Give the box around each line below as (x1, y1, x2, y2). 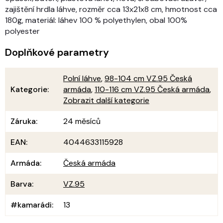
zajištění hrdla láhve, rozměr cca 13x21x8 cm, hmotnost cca (5, 3, 217, 14)
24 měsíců (63, 115, 101, 126)
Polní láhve (63, 73, 101, 84)
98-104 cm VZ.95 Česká (105, 73, 192, 84)
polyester (5, 25, 40, 36)
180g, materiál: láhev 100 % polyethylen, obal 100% (5, 14, 187, 25)
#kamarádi (10, 199, 52, 210)
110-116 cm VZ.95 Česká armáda (95, 84, 210, 95)
